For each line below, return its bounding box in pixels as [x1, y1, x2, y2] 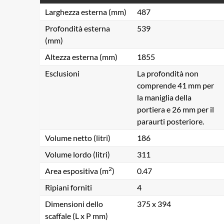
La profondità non [137, 68, 198, 78]
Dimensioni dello [45, 199, 103, 208]
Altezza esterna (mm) [45, 52, 117, 61]
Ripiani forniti [45, 182, 92, 192]
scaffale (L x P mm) [45, 211, 108, 220]
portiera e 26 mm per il [137, 104, 214, 114]
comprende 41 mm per [137, 80, 214, 90]
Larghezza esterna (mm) [45, 7, 126, 16]
